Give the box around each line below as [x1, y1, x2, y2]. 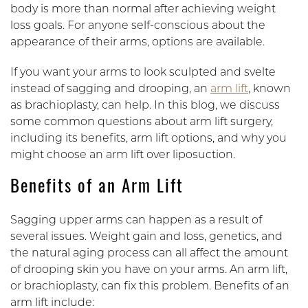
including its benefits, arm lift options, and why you [10, 133, 287, 144]
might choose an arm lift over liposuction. [10, 149, 238, 161]
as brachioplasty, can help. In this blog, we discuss [10, 100, 280, 111]
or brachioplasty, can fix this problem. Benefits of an [10, 280, 289, 292]
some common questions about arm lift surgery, [10, 116, 273, 128]
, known [248, 83, 291, 95]
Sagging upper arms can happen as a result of [10, 214, 262, 226]
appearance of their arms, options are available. [10, 36, 265, 48]
